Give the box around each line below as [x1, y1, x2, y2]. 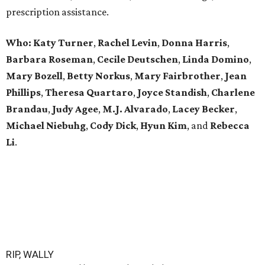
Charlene [211, 86, 255, 99]
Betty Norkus [67, 70, 130, 82]
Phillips [6, 86, 41, 99]
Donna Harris [161, 37, 227, 49]
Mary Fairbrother [134, 70, 221, 82]
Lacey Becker [172, 103, 235, 115]
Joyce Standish [137, 86, 207, 99]
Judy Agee [52, 103, 98, 115]
